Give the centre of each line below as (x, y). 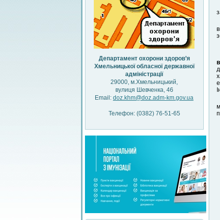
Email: (104, 98)
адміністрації (144, 74)
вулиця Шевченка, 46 (144, 90)
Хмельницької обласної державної (144, 66)
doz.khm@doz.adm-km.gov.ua (153, 98)
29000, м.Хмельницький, (144, 82)
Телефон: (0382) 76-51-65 (144, 113)
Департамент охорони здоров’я (144, 58)
